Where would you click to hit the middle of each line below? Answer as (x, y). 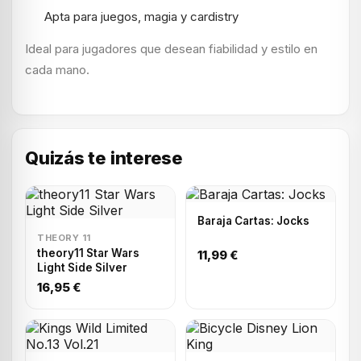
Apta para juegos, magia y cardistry (141, 16)
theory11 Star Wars (88, 253)
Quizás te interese (104, 158)
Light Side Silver (82, 267)
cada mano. (57, 69)
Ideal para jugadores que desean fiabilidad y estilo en (171, 48)
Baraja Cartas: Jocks (253, 220)
